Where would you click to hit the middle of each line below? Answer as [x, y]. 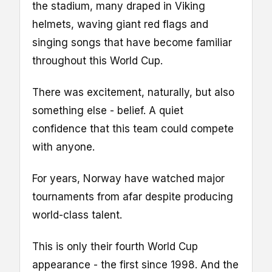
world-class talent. [77, 215]
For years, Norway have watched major [128, 178]
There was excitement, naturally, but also [133, 92]
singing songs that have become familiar [132, 42]
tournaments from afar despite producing [133, 197]
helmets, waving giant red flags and [120, 24]
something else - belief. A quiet [108, 110]
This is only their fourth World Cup [115, 247]
